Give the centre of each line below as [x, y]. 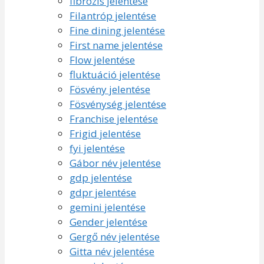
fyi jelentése [97, 148]
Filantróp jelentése [113, 15]
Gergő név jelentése [115, 236]
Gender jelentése [108, 222]
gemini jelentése [108, 207]
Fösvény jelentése [110, 89]
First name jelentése [116, 45]
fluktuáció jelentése [115, 74]
